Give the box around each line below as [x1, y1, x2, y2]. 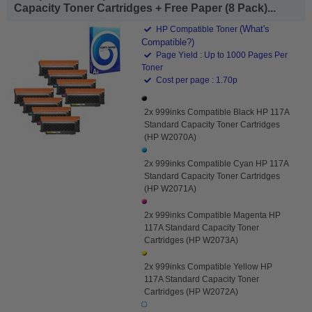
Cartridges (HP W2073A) [144, 235, 239, 245]
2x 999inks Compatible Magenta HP [144, 210, 281, 220]
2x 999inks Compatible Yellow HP [144, 261, 273, 272]
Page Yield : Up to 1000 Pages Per [154, 49, 288, 60]
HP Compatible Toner [154, 24, 240, 34]
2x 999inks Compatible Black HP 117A [144, 107, 290, 117]
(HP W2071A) [144, 183, 197, 194]
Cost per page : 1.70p [154, 75, 238, 85]
